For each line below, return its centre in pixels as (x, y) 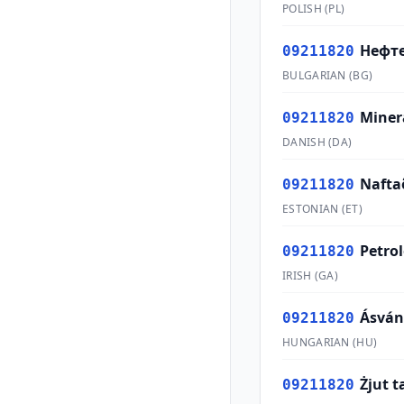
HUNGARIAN (316, 342)
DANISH (304, 142)
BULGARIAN (314, 75)
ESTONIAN (311, 209)
